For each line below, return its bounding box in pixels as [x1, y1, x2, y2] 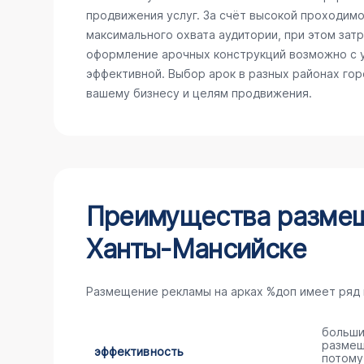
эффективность [93, 344, 184, 358]
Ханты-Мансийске [85, 233, 306, 265]
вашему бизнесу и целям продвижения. [85, 86, 312, 100]
